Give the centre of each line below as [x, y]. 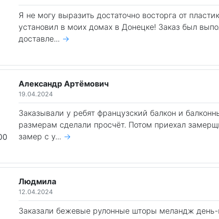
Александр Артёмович [64, 84]
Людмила [38, 181]
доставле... [41, 39]
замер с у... [41, 136]
